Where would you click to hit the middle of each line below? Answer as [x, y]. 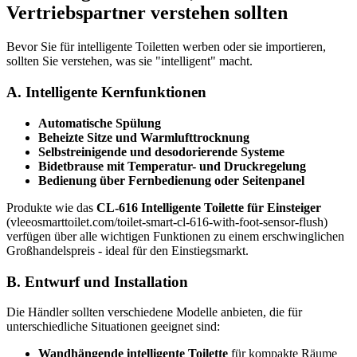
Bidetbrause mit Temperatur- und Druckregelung [172, 166]
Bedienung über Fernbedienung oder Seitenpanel [171, 180]
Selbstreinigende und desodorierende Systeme [161, 151]
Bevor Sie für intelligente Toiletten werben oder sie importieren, [166, 47]
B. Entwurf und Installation [97, 281]
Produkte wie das [51, 207]
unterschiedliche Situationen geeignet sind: [113, 327]
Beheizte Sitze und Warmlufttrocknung [144, 137]
